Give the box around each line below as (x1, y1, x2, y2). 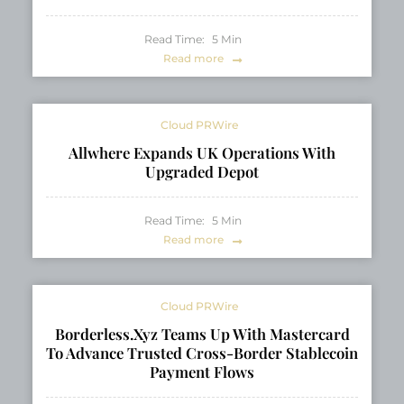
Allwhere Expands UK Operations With (69, 142, 335, 163)
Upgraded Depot (145, 161, 259, 182)
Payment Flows (150, 362, 254, 382)
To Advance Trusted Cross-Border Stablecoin (46, 343, 358, 363)
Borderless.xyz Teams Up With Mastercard (54, 324, 350, 344)
